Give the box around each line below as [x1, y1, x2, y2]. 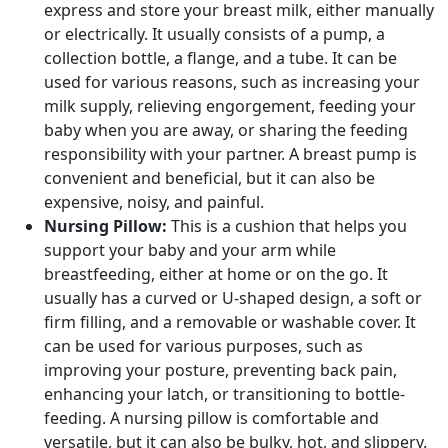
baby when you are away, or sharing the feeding [44, 119, 408, 141]
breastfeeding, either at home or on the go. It [44, 263, 388, 285]
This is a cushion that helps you [167, 215, 407, 237]
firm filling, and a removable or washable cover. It [44, 311, 416, 333]
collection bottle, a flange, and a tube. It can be [44, 47, 397, 69]
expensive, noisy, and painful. [44, 191, 264, 213]
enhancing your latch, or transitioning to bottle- [44, 383, 405, 405]
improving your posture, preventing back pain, [44, 359, 397, 381]
